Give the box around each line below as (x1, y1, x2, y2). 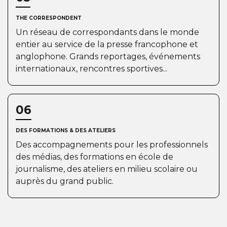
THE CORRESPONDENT (16, 15, 82, 21)
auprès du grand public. (16, 176, 116, 186)
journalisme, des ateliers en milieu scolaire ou (16, 164, 198, 174)
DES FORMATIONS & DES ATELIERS (16, 127, 116, 134)
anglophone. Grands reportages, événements (16, 52, 200, 61)
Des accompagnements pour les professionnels (16, 140, 208, 149)
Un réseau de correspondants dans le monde (16, 27, 199, 37)
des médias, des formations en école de (16, 152, 173, 162)
